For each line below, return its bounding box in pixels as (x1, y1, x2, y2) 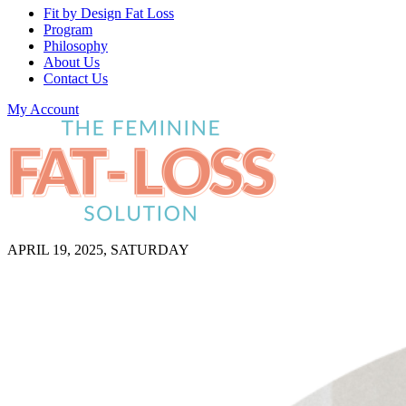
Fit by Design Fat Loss (43, 5, 174, 21)
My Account (7, 101, 79, 117)
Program (43, 22, 92, 37)
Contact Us (43, 71, 108, 86)
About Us (43, 54, 100, 70)
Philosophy (43, 38, 108, 53)
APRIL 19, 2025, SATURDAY (7, 242, 189, 257)
